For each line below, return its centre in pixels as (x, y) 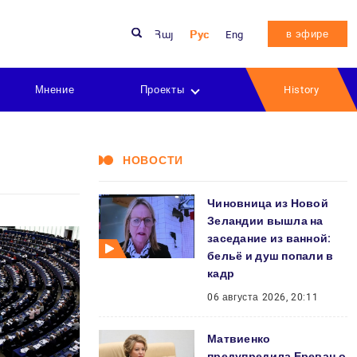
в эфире (308, 34)
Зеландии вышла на (265, 221)
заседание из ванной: (269, 238)
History (302, 90)
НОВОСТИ (153, 160)
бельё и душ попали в (271, 256)
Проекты (162, 90)
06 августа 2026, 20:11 (263, 297)
